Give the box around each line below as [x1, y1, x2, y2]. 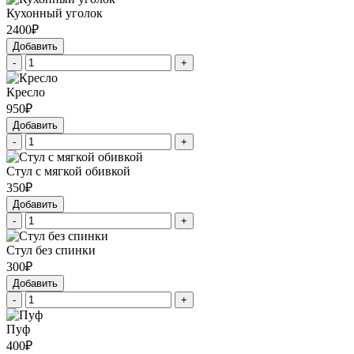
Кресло [6, 85, 45, 100]
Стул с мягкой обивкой [6, 164, 130, 179]
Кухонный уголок [6, 6, 103, 21]
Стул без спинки [6, 243, 96, 258]
